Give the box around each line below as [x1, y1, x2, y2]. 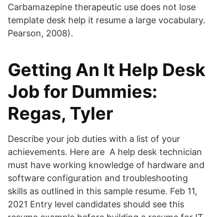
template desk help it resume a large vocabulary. [8, 15, 205, 25]
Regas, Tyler [8, 103, 113, 124]
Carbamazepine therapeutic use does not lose [8, 2, 196, 12]
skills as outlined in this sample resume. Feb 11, [8, 186, 197, 196]
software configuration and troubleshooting [8, 173, 188, 183]
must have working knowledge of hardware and [8, 160, 204, 170]
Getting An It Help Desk [8, 59, 205, 80]
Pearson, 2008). [8, 28, 73, 38]
